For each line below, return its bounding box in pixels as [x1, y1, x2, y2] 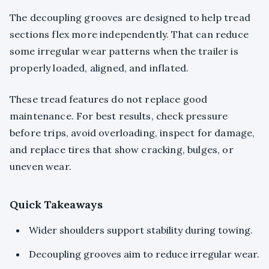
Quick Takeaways [10, 198, 103, 212]
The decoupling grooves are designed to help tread [10, 11, 250, 24]
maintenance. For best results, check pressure [10, 110, 228, 122]
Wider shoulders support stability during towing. [29, 224, 253, 237]
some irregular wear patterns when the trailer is [10, 45, 238, 58]
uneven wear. [10, 160, 71, 173]
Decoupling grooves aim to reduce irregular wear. [29, 248, 259, 261]
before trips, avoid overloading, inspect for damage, [10, 127, 255, 139]
